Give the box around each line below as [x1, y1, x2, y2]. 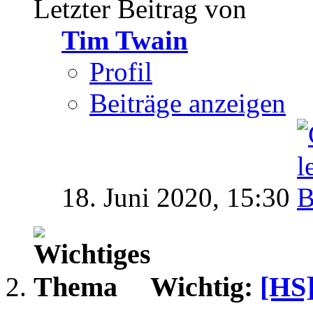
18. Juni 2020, [61, 182, 226, 213]
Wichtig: [150, 271, 260, 303]
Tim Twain [61, 25, 188, 56]
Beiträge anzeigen [89, 88, 286, 119]
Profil [89, 57, 152, 87]
